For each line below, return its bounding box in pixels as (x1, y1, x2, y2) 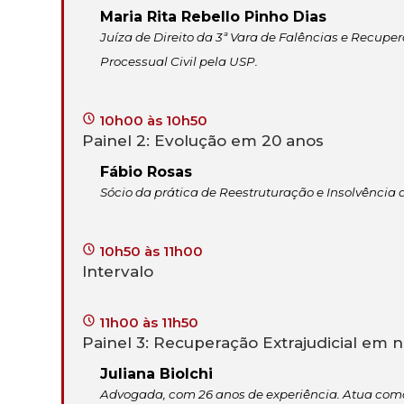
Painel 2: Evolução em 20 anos (82, 132, 324, 151)
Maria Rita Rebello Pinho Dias (100, 8, 326, 26)
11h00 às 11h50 (96, 314, 198, 332)
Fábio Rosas (100, 163, 192, 181)
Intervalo (82, 262, 153, 281)
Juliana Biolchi (100, 365, 213, 383)
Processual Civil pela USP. (100, 54, 258, 69)
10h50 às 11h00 (96, 243, 203, 261)
